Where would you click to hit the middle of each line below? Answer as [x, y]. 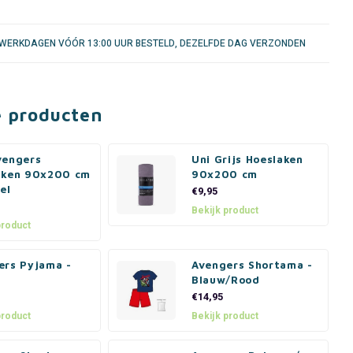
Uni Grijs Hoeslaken [247, 159]
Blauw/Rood [226, 280]
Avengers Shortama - [252, 265]
